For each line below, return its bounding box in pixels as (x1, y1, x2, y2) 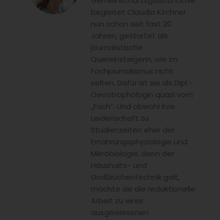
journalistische (91, 42, 143, 53)
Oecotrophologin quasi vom (91, 89, 193, 100)
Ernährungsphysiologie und (91, 136, 188, 147)
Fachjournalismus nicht (91, 65, 173, 76)
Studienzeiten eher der (91, 124, 175, 135)
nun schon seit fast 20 (91, 18, 171, 29)
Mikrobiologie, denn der (91, 148, 174, 159)
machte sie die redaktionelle (91, 183, 195, 194)
